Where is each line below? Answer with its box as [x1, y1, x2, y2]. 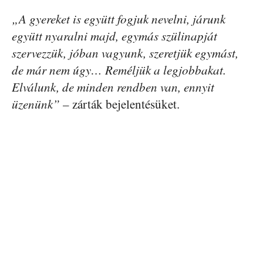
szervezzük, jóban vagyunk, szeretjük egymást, [12, 44, 238, 61]
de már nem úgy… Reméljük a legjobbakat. [12, 61, 226, 78]
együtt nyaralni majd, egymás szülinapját [12, 27, 217, 44]
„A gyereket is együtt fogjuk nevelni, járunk [12, 10, 225, 27]
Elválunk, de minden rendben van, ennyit [12, 78, 214, 95]
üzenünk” [12, 95, 60, 112]
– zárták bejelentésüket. [60, 95, 180, 112]
